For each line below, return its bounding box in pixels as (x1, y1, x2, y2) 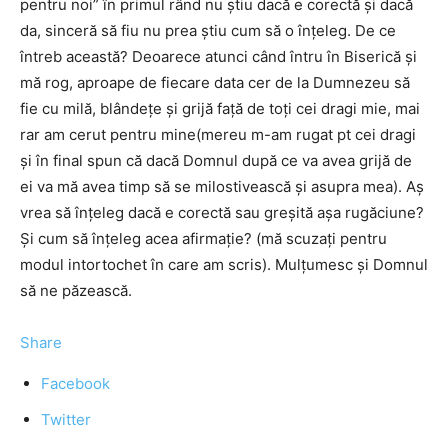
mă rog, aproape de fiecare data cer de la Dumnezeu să (20, 73, 410, 92)
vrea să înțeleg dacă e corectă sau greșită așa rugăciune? (20, 203, 424, 222)
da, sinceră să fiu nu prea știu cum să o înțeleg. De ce (20, 21, 396, 40)
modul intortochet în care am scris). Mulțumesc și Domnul (20, 255, 428, 274)
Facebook (41, 374, 110, 393)
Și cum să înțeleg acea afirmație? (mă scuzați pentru (20, 229, 387, 248)
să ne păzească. (20, 281, 132, 300)
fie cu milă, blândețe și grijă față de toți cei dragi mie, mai (20, 99, 420, 118)
